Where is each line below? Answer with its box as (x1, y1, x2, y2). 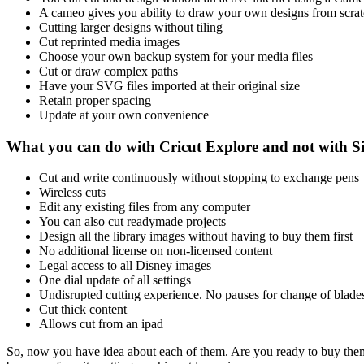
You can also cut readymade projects (39, 214, 226, 229)
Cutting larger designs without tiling (39, 19, 223, 34)
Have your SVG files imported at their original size (39, 78, 300, 93)
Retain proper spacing (39, 93, 151, 107)
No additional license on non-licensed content (39, 244, 272, 258)
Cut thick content (39, 302, 127, 317)
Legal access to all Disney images (39, 258, 211, 273)
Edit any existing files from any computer (39, 200, 250, 214)
